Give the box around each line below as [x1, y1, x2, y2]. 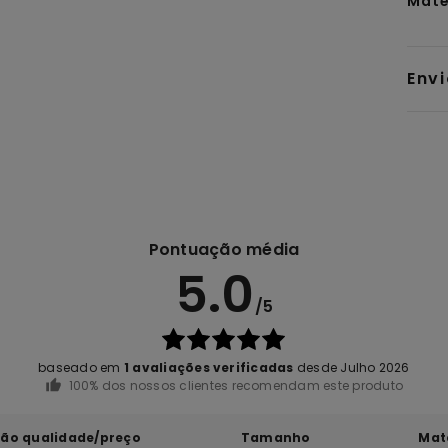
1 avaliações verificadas [123, 359, 294, 377]
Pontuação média [148, 238, 300, 262]
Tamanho [240, 428, 311, 446]
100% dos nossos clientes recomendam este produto [68, 377, 404, 395]
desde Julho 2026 [293, 359, 410, 377]
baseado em [38, 359, 124, 377]
